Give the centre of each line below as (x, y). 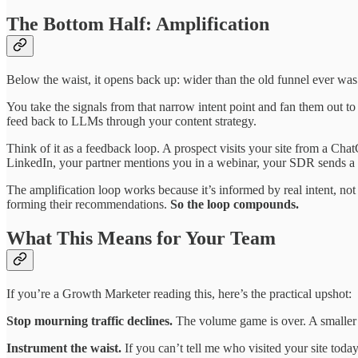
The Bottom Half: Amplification (138, 24)
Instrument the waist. (64, 348)
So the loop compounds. (235, 204)
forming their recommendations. (88, 204)
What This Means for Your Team (141, 238)
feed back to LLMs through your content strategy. (131, 121)
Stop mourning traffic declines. (89, 320)
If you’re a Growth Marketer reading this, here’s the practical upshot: (179, 293)
